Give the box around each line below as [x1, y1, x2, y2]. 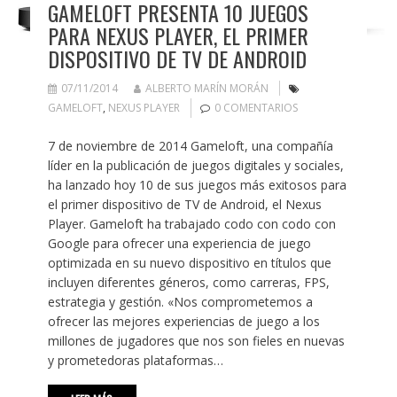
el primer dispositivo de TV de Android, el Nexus [47, 196, 322, 214]
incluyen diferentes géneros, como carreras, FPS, [47, 274, 330, 292]
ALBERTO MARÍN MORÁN [144, 81, 269, 97]
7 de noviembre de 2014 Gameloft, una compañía [47, 137, 333, 155]
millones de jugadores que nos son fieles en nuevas [47, 332, 345, 350]
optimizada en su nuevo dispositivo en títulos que [47, 254, 331, 272]
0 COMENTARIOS [214, 100, 298, 116]
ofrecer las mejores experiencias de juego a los [47, 313, 320, 331]
